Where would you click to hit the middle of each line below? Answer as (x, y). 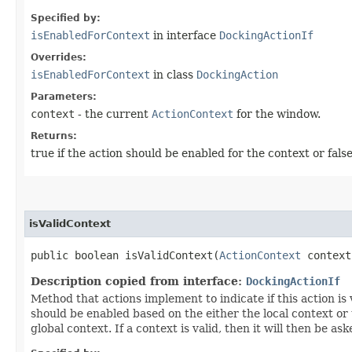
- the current (113, 114)
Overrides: (59, 57)
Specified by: (66, 18)
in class (173, 74)
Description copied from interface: (138, 281)
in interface (185, 35)
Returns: (54, 136)
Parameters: (64, 96)
